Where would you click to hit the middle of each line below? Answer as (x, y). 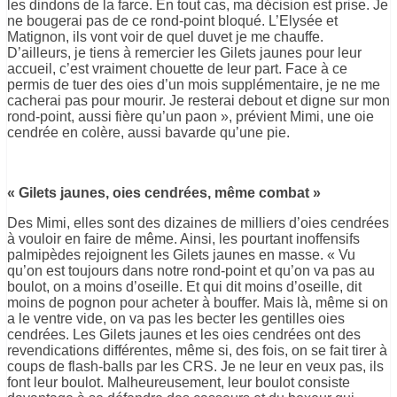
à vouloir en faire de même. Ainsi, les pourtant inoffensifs (183, 238)
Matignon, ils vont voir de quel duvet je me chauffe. (165, 36)
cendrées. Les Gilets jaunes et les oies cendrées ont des (184, 334)
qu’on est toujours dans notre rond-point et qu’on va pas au (191, 270)
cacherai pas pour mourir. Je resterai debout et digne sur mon (198, 100)
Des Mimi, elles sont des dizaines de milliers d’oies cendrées (198, 222)
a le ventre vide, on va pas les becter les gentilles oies (176, 318)
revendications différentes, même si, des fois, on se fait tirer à (197, 350)
